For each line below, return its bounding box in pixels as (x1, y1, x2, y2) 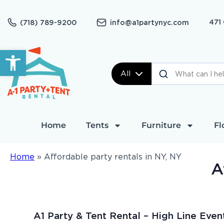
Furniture (141, 120, 181, 130)
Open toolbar (4, 44, 62, 64)
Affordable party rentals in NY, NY (44, 152, 181, 161)
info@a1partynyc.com (110, 18, 189, 26)
